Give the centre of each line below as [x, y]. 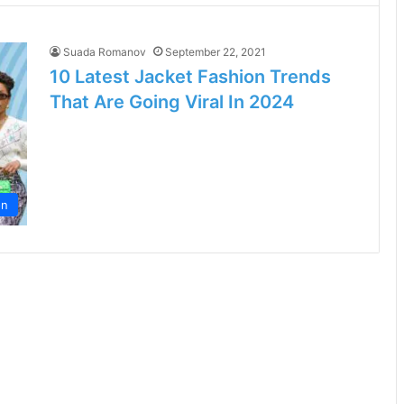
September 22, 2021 [216, 52]
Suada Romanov [105, 52]
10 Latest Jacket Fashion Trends [190, 77]
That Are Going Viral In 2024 [172, 102]
